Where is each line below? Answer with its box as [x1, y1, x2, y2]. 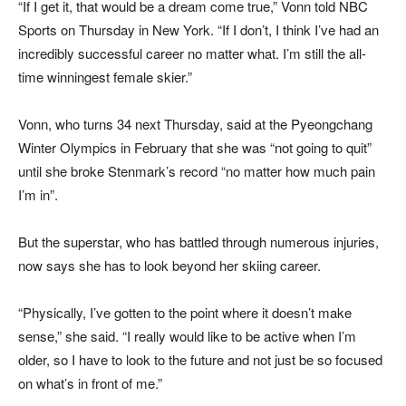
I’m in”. [18, 185, 58, 205]
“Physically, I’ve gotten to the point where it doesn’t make [18, 303, 352, 323]
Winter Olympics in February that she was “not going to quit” [18, 138, 372, 158]
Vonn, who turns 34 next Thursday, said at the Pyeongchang [18, 114, 372, 134]
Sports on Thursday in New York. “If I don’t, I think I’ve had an [18, 20, 379, 40]
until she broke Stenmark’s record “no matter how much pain [18, 161, 375, 181]
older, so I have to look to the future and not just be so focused [18, 350, 382, 370]
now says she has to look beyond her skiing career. [18, 256, 321, 275]
